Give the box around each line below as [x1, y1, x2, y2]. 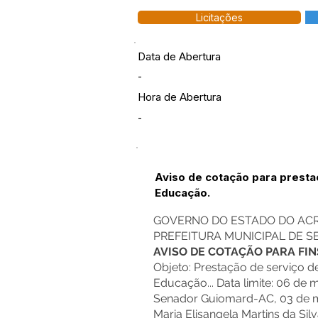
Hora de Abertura [138, 90, 221, 104]
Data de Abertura [138, 50, 221, 63]
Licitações [196, 11, 243, 23]
